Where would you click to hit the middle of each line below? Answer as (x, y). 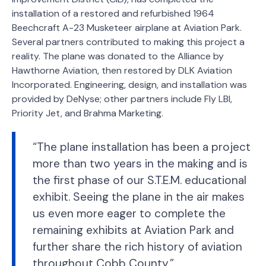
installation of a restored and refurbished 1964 (113, 13)
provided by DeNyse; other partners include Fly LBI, (122, 99)
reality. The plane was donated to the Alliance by (118, 56)
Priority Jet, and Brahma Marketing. (88, 113)
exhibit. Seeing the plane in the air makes (138, 197)
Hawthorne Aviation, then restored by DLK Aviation (122, 70)
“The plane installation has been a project (141, 147)
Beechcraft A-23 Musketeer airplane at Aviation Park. (127, 27)
